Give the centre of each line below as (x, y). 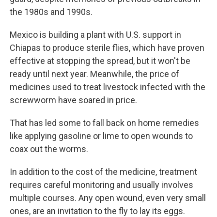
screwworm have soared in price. (73, 100)
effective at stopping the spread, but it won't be (100, 61)
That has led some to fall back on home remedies (104, 123)
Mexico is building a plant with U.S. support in (95, 35)
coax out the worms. (49, 149)
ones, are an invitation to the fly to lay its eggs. (97, 211)
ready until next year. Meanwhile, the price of (94, 74)
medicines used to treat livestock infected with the (108, 87)
